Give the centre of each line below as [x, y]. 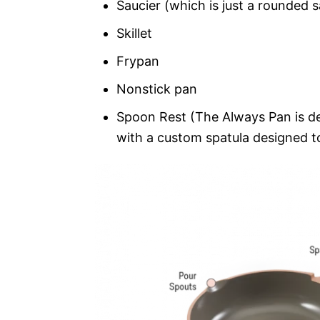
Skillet [134, 33]
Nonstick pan [157, 89]
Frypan [138, 61]
